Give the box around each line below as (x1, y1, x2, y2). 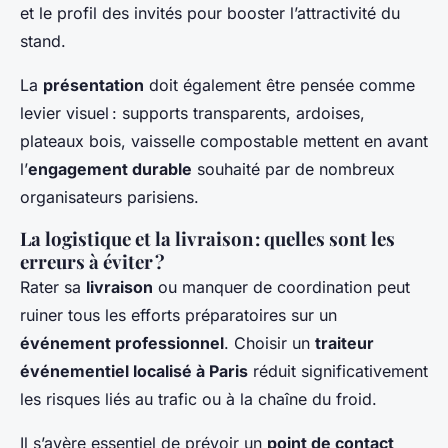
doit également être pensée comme (144, 74, 415, 95)
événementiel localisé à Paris (20, 360, 248, 381)
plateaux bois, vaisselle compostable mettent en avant (20, 130, 428, 151)
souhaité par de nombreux (192, 158, 395, 179)
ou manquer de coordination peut (153, 276, 410, 297)
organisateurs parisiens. (20, 186, 199, 207)
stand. (20, 30, 66, 51)
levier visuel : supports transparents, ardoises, (20, 102, 365, 123)
